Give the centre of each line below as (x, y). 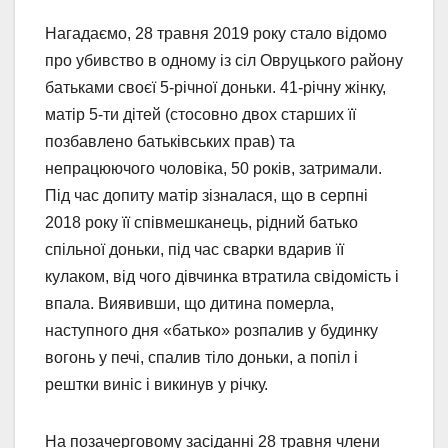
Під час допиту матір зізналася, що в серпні (206, 195)
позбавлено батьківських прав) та (170, 141)
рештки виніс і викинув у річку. (156, 384)
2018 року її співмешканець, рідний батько (201, 222)
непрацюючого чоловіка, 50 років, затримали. (213, 168)
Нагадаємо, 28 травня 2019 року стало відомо (216, 33)
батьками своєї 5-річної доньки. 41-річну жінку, (215, 87)
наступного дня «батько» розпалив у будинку (211, 330)
